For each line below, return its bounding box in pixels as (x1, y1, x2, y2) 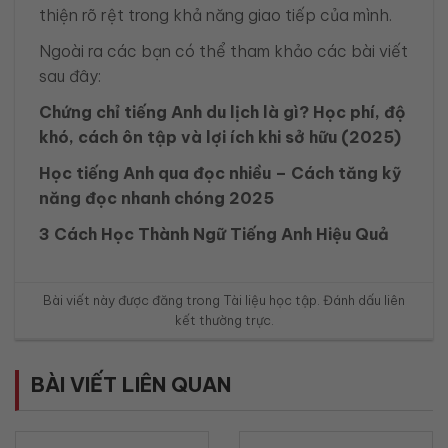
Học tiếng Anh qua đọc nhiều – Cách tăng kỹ (39, 163, 402, 184)
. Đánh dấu (317, 291, 384, 308)
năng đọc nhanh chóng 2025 (39, 188, 274, 209)
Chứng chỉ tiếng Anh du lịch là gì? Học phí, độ (39, 101, 406, 122)
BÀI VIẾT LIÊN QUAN (31, 371, 231, 397)
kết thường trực (174, 311, 271, 328)
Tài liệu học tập (223, 291, 317, 308)
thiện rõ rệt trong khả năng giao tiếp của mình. (39, 4, 392, 25)
